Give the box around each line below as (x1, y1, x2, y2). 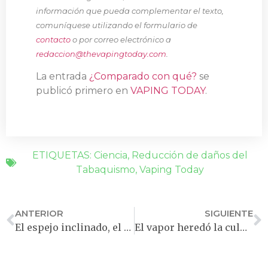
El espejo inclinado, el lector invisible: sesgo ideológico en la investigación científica (124, 221, 131, 234)
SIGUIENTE (205, 208, 253, 220)
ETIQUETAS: (32, 150, 94, 162)
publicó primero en (36, 85, 130, 97)
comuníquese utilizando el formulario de (36, 20, 197, 30)
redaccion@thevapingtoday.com (36, 48, 166, 59)
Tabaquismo (75, 164, 135, 176)
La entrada (36, 71, 89, 83)
